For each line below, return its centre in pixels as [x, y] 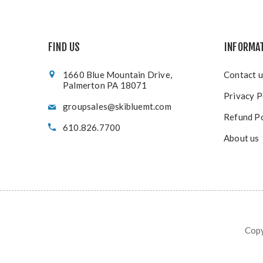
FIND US [64, 47]
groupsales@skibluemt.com [117, 106]
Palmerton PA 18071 [105, 85]
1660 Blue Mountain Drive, [117, 75]
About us [242, 138]
